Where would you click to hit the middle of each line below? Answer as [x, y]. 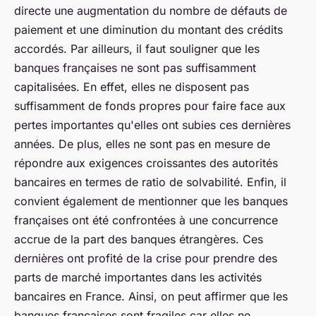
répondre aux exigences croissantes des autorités [146, 163]
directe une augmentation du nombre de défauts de [151, 11]
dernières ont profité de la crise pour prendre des [146, 259]
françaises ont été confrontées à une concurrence [146, 220]
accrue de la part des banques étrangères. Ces [139, 239]
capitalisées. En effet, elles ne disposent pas [132, 87]
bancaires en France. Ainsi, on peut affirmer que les [151, 297]
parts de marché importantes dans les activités [138, 278]
